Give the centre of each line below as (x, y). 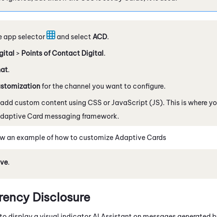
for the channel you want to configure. (103, 86)
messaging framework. (81, 116)
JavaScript (130, 102)
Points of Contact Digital (62, 53)
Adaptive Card (139, 137)
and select (74, 37)
